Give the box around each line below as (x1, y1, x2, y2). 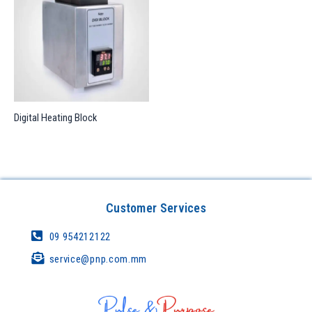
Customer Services (105, 200, 207, 215)
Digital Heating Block (14, 111, 97, 124)
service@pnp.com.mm (49, 252, 148, 265)
